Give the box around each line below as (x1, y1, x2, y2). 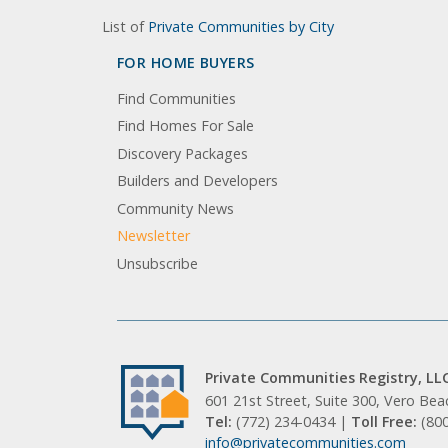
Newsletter (117, 226, 190, 246)
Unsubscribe (117, 253, 198, 273)
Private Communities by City (148, 16, 334, 36)
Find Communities (117, 88, 236, 108)
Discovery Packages (117, 143, 248, 163)
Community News (117, 198, 234, 218)
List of (102, 16, 148, 36)
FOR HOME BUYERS (117, 52, 255, 72)
